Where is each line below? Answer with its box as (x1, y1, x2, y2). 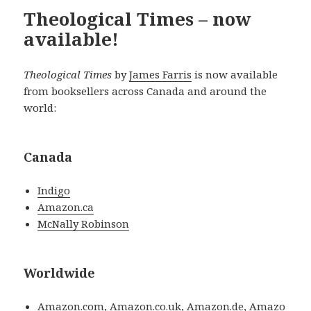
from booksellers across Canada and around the (24, 84, 267, 99)
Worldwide (24, 264, 96, 282)
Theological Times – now (24, 6, 252, 32)
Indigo (37, 183, 71, 198)
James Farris (129, 67, 192, 82)
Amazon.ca (37, 200, 94, 215)
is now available (192, 67, 278, 82)
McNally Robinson (37, 217, 130, 231)
